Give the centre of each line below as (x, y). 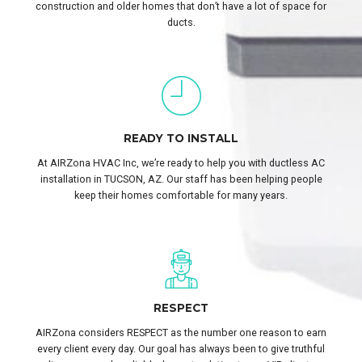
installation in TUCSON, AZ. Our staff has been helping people (181, 179)
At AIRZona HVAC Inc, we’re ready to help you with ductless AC (181, 162)
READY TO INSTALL (181, 138)
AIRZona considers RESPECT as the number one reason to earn (181, 332)
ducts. (181, 23)
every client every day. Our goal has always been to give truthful (181, 348)
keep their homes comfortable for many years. (181, 195)
